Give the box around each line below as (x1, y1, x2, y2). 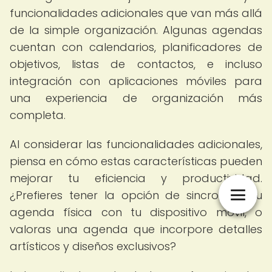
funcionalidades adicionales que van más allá (10, 5, 262, 21)
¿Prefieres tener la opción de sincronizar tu (10, 188, 262, 203)
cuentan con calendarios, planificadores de (10, 39, 262, 55)
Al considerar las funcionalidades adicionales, (10, 137, 262, 152)
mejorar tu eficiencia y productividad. (10, 171, 262, 186)
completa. (10, 107, 66, 123)
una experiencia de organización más (10, 90, 262, 106)
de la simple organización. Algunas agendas (10, 22, 262, 38)
